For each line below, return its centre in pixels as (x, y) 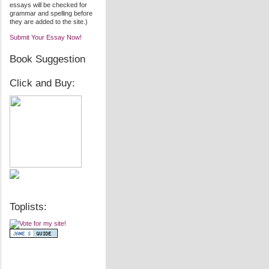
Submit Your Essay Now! (46, 37)
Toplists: (28, 207)
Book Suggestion (47, 59)
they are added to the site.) (49, 22)
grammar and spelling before (51, 13)
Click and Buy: (42, 83)
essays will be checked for (48, 5)
